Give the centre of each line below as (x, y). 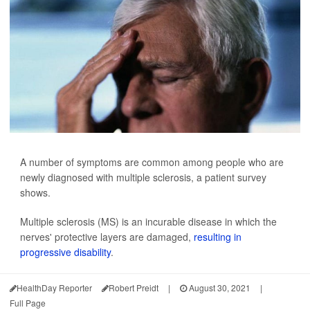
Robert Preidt (134, 288)
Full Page (28, 303)
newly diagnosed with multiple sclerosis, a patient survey (143, 177)
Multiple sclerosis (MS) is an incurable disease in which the (148, 221)
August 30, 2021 (219, 288)
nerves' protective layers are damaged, (107, 237)
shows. (35, 192)
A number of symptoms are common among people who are (152, 162)
